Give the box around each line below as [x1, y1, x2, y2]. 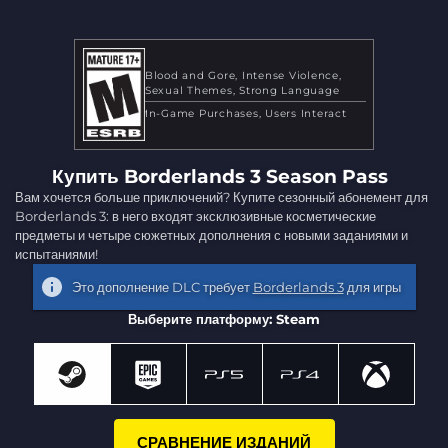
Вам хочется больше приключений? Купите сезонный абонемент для [15, 188, 428, 205]
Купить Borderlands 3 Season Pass [52, 164, 389, 188]
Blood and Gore [144, 68, 236, 82]
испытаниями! [15, 245, 98, 262]
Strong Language [239, 83, 340, 97]
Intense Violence [241, 68, 339, 82]
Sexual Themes [144, 83, 233, 97]
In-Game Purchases [144, 107, 259, 121]
